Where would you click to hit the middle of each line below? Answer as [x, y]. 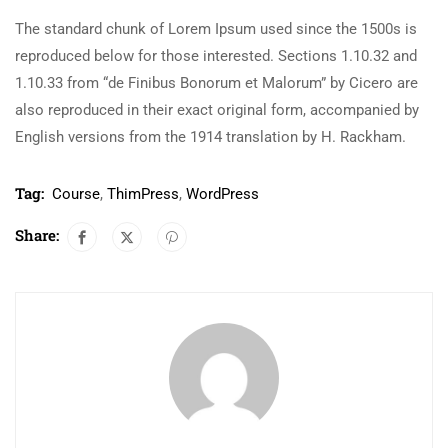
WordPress [222, 194]
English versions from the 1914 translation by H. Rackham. [210, 137]
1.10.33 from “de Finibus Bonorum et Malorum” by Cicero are [216, 83]
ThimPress [143, 194]
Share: [37, 235]
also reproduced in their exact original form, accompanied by [217, 110]
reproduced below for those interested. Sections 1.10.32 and [216, 56]
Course [76, 194]
